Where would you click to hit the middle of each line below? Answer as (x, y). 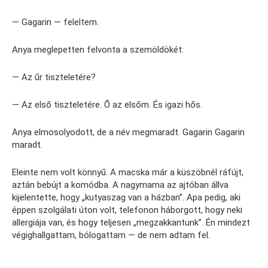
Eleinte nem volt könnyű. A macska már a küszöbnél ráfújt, (128, 172)
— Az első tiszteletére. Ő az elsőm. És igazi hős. (107, 105)
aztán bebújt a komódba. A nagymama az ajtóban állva (120, 185)
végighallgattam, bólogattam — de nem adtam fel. (111, 235)
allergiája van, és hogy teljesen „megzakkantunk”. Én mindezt (131, 223)
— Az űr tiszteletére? (54, 77)
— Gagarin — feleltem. (55, 22)
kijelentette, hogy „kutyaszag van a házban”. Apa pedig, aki (126, 197)
